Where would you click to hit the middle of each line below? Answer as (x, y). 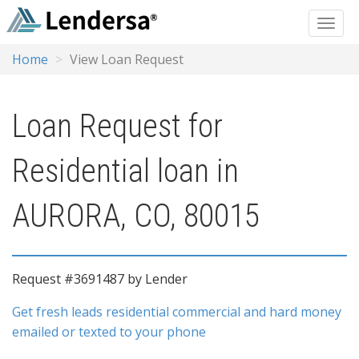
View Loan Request (127, 59)
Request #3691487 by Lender (100, 279)
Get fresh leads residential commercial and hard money (177, 312)
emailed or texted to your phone (109, 332)
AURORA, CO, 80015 (136, 216)
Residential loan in (125, 171)
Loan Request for (117, 126)
